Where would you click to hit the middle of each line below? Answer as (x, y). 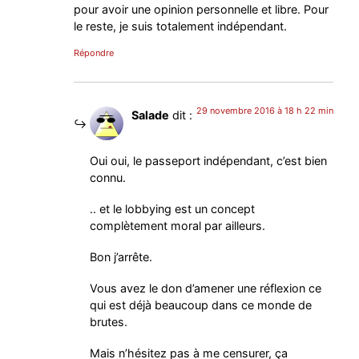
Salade (151, 115)
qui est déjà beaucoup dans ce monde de (201, 305)
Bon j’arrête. (121, 256)
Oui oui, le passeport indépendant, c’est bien (209, 160)
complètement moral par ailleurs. (178, 225)
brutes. (109, 321)
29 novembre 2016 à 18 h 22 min (264, 111)
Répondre (94, 53)
